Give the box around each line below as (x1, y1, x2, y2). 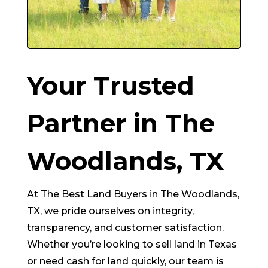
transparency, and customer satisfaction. (26, 222, 224, 234)
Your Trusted (26, 70, 194, 102)
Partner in (26, 108, 165, 139)
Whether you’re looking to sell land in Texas (26, 239, 237, 251)
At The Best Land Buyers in (26, 188, 160, 200)
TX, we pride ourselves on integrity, (26, 205, 194, 217)
